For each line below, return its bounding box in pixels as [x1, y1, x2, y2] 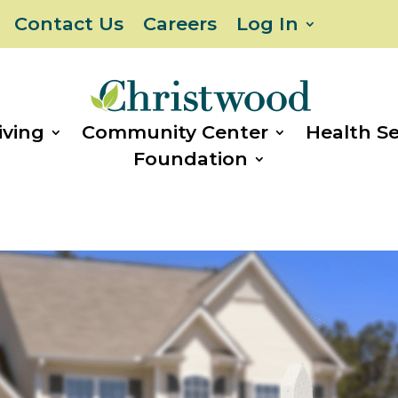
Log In [236, 12, 298, 35]
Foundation [132, 147, 248, 170]
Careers [143, 12, 217, 35]
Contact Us [14, 12, 123, 35]
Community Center [81, 121, 268, 143]
